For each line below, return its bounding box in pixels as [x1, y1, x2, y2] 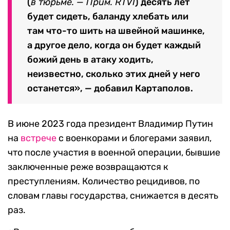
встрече [21, 132, 56, 144]
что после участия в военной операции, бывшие [8, 147, 220, 159]
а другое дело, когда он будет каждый [27, 40, 201, 51]
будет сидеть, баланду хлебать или [27, 11, 188, 23]
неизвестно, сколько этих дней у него [27, 68, 200, 80]
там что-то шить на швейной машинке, [27, 25, 205, 37]
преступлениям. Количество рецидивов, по [8, 176, 200, 187]
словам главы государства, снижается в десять [8, 190, 218, 202]
